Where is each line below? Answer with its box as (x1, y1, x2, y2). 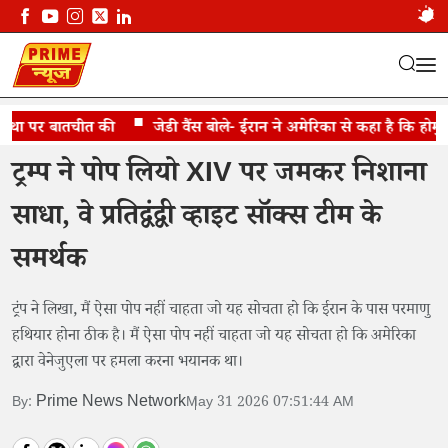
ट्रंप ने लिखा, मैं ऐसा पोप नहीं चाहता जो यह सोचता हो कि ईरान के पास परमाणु (12, 299, 430, 324)
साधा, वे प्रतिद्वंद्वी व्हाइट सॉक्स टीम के (12, 198, 382, 242)
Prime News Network (36, 391, 186, 416)
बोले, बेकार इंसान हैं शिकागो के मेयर (12, 117, 224, 142)
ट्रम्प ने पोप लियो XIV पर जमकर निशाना (12, 155, 426, 199)
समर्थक (12, 241, 87, 285)
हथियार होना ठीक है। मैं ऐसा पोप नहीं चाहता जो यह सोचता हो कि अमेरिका (12, 325, 416, 350)
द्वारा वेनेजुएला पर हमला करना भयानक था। (12, 351, 243, 376)
